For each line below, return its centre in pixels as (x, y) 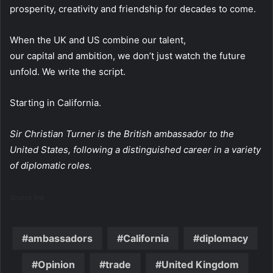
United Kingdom (200, 265)
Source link (27, 198)
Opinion (56, 265)
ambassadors (60, 239)
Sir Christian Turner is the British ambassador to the (122, 134)
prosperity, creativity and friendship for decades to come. (135, 9)
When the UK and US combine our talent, (98, 40)
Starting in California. (55, 103)
